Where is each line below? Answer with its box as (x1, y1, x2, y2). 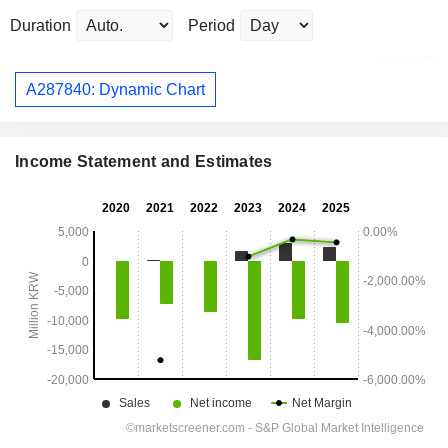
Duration (10, 17, 71, 35)
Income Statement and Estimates (15, 153, 273, 171)
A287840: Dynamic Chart (26, 80, 205, 98)
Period (188, 17, 235, 35)
